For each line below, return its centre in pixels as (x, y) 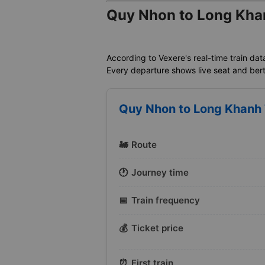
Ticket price (157, 228)
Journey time (160, 173)
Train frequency (166, 201)
